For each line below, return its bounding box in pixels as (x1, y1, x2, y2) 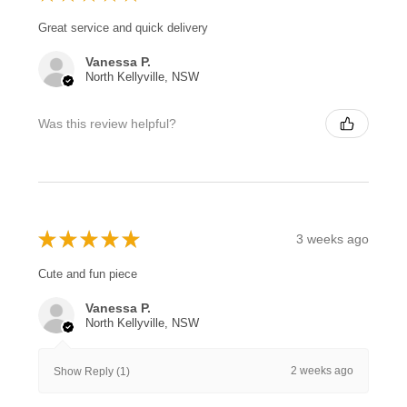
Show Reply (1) (54, 365, 130, 379)
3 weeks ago (296, 231, 369, 246)
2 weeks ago (291, 364, 353, 378)
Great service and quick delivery (38, 21, 208, 35)
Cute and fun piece (38, 267, 137, 282)
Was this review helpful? (38, 115, 176, 131)
